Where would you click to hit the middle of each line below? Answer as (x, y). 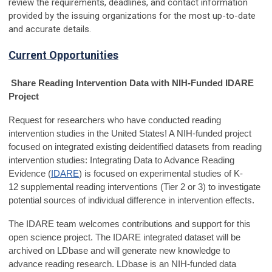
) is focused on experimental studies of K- (161, 174)
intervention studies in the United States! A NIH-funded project (130, 134)
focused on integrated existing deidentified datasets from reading (135, 147)
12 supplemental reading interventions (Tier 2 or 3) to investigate (134, 187)
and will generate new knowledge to (160, 251)
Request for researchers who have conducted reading (115, 120)
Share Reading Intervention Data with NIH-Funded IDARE (132, 83)
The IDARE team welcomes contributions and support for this (130, 224)
